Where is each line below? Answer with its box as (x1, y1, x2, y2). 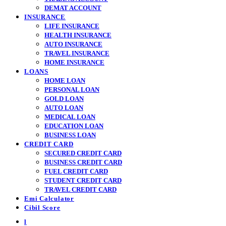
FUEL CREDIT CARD (44, 167, 108, 175)
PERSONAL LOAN (44, 86, 99, 93)
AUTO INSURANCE (44, 40, 102, 48)
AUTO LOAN (44, 104, 83, 111)
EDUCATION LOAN (44, 122, 103, 130)
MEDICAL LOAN (44, 113, 95, 121)
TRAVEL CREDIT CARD (44, 186, 117, 193)
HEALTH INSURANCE (44, 31, 111, 39)
